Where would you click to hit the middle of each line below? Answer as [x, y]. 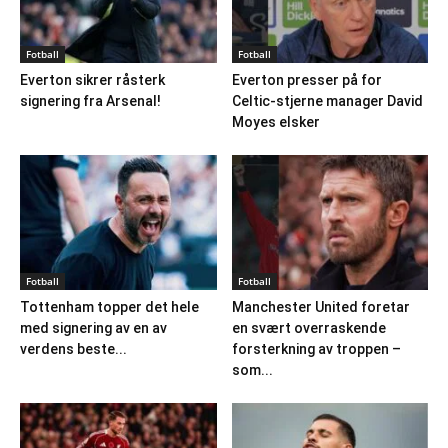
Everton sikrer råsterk [92, 80]
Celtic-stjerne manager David [327, 101]
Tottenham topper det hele [109, 307]
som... [252, 370]
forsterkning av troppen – [316, 349]
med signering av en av [93, 328]
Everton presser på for [306, 80]
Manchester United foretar [320, 307]
